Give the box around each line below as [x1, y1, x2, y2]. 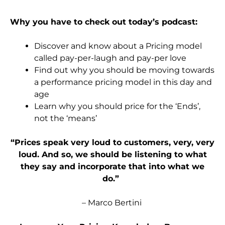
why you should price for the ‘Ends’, [59, 101, 200, 111]
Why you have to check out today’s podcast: [10, 17, 197, 27]
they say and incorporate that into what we [21, 162, 204, 172]
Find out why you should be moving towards [34, 65, 214, 75]
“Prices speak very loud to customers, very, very [11, 138, 214, 148]
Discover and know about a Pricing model [34, 41, 202, 51]
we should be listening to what [72, 150, 207, 160]
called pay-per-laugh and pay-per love [34, 53, 186, 63]
